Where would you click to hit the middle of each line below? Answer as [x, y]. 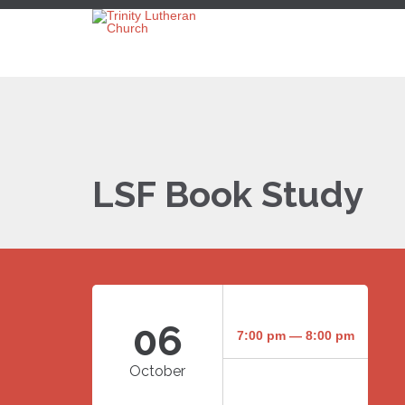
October [157, 371]
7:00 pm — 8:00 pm [296, 335]
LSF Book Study [228, 194]
